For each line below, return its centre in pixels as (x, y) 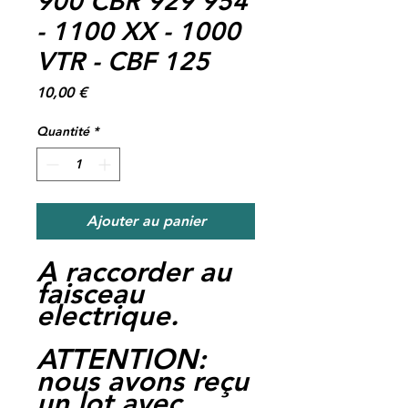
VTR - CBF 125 (123, 61)
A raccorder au (134, 271)
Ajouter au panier (146, 220)
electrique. (107, 315)
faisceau (90, 293)
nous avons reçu (143, 381)
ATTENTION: (121, 359)
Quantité (63, 131)
